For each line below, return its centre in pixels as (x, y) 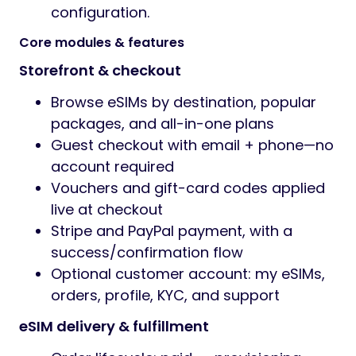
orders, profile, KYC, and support (165, 295)
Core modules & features (102, 43)
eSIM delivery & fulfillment (114, 326)
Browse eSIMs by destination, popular (184, 102)
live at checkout (107, 209)
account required (112, 166)
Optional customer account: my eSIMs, (188, 274)
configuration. (100, 12)
